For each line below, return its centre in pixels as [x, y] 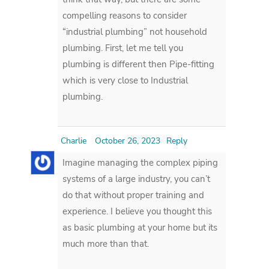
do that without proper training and [134, 195]
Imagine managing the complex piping [141, 162]
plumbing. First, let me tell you [123, 48]
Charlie [74, 141]
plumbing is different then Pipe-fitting [139, 64]
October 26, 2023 [128, 141]
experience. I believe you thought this [138, 211]
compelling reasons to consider [125, 15]
